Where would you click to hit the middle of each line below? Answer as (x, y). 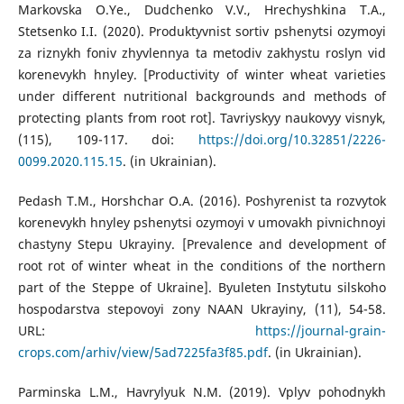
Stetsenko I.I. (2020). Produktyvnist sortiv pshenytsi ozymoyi (202, 32)
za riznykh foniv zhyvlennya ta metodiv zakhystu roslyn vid (202, 53)
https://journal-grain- (321, 331)
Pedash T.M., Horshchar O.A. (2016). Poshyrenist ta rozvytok (202, 201)
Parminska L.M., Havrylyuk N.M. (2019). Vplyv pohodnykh (202, 392)
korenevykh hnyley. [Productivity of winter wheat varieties (202, 75)
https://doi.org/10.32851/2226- (293, 140)
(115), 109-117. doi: (108, 140)
